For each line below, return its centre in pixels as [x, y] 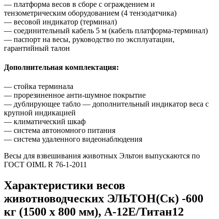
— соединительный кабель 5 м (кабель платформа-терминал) [106, 30]
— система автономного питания [60, 131]
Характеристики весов [65, 186]
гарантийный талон [37, 48]
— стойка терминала [39, 87]
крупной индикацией [40, 113]
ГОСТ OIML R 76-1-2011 [45, 165]
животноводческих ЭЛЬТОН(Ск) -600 [104, 199]
